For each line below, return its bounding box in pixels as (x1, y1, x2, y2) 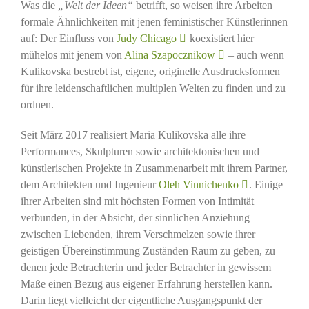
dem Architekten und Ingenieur (20, 179, 159, 191)
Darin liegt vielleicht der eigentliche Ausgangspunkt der (20, 295, 262, 307)
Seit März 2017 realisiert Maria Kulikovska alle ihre (20, 129, 246, 141)
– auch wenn (225, 49, 284, 61)
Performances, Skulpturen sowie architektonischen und (20, 146, 259, 158)
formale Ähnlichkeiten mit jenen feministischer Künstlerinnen (20, 16, 288, 28)
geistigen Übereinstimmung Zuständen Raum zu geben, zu (20, 245, 275, 257)
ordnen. (20, 99, 54, 111)
